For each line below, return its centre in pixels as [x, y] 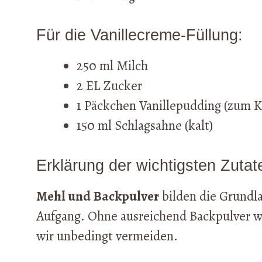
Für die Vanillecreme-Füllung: [139, 35]
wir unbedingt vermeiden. [107, 236]
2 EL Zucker [109, 86]
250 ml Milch [112, 66]
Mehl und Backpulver [98, 196]
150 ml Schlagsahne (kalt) [145, 126]
